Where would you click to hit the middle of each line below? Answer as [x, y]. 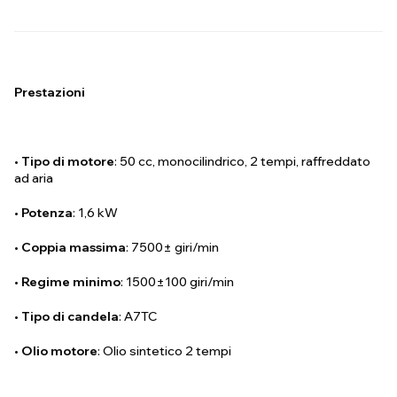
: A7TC [138, 317]
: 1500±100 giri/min [177, 282]
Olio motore [59, 351]
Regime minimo [71, 282]
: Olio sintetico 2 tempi [164, 351]
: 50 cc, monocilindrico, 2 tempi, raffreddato [242, 162]
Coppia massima [74, 248]
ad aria [34, 179]
